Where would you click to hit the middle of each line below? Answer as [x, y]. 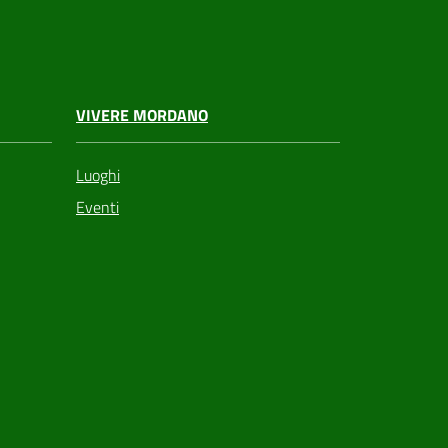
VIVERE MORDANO [142, 114]
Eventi [97, 206]
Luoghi [98, 174]
